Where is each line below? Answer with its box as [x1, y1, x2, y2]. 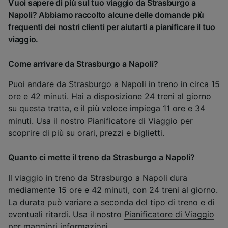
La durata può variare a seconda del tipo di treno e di [8, 197, 215, 208]
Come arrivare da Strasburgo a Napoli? [8, 59, 158, 69]
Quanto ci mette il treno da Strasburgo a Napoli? [8, 152, 195, 163]
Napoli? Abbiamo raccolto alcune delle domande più [8, 10, 205, 20]
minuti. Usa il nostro [8, 116, 88, 126]
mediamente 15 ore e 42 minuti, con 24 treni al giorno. [8, 185, 218, 195]
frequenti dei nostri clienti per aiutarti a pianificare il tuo [8, 22, 216, 33]
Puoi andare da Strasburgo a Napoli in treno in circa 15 [8, 79, 220, 90]
